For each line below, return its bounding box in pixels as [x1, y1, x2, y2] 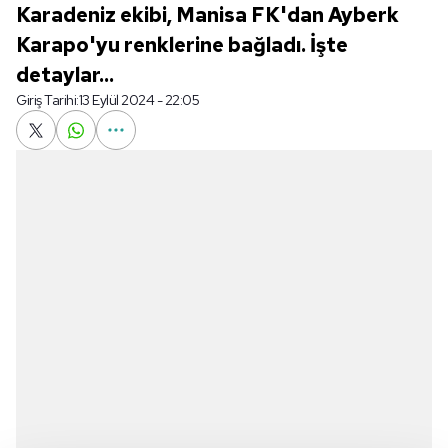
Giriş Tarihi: [16, 91, 79, 109]
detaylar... [16, 62, 114, 88]
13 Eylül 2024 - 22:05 [78, 91, 199, 109]
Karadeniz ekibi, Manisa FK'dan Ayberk [16, 2, 399, 28]
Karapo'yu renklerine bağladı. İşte [16, 32, 348, 58]
